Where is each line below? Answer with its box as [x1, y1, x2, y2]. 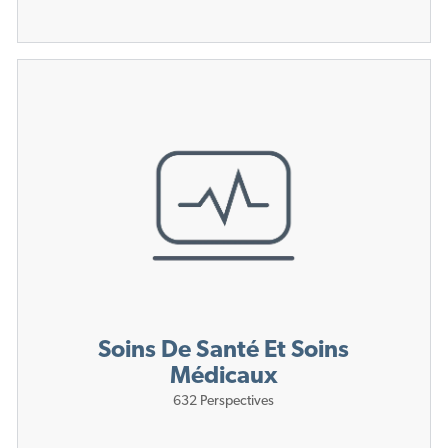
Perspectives [200, 394, 275, 410]
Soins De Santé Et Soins [98, 339, 350, 364]
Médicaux [169, 365, 278, 390]
